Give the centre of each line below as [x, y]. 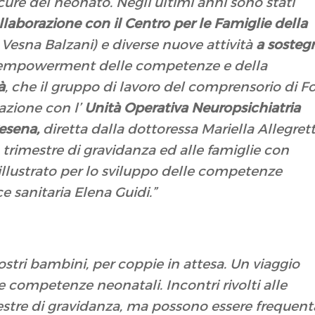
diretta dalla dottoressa [119, 129]
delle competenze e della [181, 66]
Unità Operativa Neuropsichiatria [193, 108]
